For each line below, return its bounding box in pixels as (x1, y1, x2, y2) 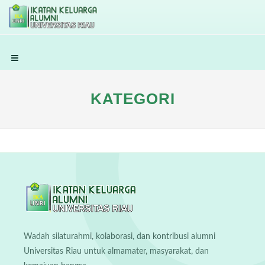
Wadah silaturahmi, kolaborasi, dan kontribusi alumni (24, 232, 215, 241)
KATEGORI (90, 90, 175, 108)
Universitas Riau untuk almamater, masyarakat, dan (24, 247, 209, 256)
